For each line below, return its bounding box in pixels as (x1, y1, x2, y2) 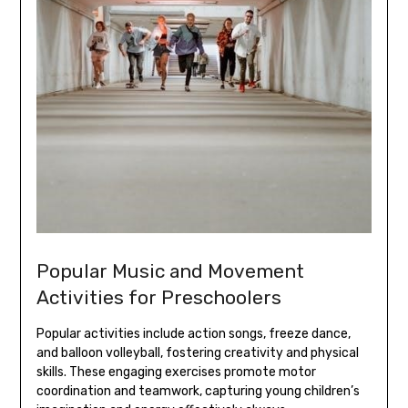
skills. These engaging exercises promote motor (36, 363, 316, 380)
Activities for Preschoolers (36, 285, 281, 309)
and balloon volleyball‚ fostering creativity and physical (36, 344, 359, 361)
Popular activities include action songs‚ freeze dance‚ (36, 325, 351, 342)
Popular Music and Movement (36, 259, 304, 282)
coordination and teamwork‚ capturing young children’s (36, 382, 360, 399)
